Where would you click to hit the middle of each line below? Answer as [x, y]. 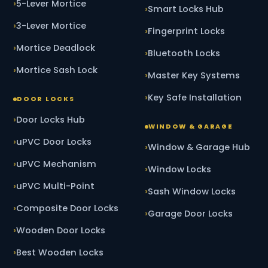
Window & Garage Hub [199, 147]
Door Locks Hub [51, 120]
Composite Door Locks [68, 208]
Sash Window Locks [192, 192]
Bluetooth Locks [184, 54]
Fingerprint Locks [186, 31]
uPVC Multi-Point [56, 186]
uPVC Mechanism [57, 164]
